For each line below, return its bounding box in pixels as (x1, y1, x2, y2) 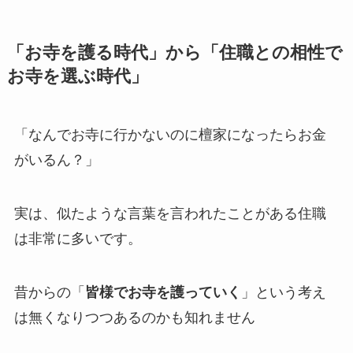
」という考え (240, 284, 326, 300)
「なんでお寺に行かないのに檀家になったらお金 (13, 127, 326, 143)
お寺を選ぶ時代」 (6, 67, 148, 87)
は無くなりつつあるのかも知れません (13, 309, 255, 325)
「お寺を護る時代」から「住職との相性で (6, 43, 343, 63)
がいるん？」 (13, 152, 99, 169)
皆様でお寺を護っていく (84, 284, 241, 300)
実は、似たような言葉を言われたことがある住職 (13, 206, 326, 222)
